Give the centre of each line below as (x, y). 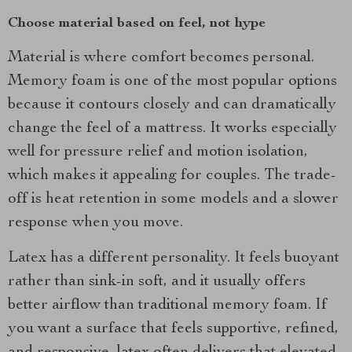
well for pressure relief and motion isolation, (158, 152)
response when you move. (95, 223)
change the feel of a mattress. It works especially (172, 129)
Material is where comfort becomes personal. (161, 58)
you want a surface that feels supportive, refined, (173, 329)
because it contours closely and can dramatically (172, 105)
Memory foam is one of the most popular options (172, 82)
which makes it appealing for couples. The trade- (172, 176)
